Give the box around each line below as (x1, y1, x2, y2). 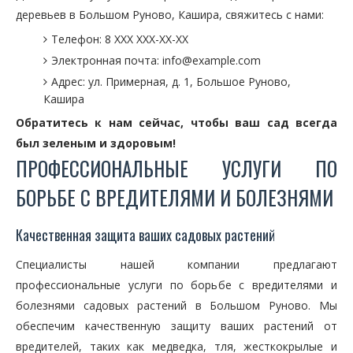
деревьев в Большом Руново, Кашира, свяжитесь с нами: (16, 7, 324, 22)
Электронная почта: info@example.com (51, 53, 261, 68)
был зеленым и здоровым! (16, 136, 176, 150)
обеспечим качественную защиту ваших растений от (16, 318, 337, 333)
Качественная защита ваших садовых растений (16, 225, 275, 245)
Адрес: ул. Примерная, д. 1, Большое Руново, (51, 74, 291, 89)
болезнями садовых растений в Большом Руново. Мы (16, 298, 337, 313)
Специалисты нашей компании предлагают (16, 257, 337, 272)
